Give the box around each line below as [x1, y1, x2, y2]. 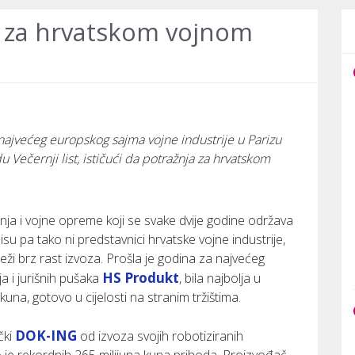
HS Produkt [102, 269, 179, 287]
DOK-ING [15, 326, 77, 345]
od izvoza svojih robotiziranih [77, 327, 243, 345]
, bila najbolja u [179, 269, 261, 287]
